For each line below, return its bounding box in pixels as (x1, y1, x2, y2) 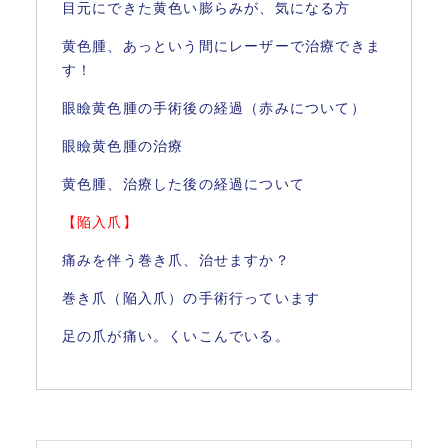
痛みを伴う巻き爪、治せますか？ (61, 253, 290, 268)
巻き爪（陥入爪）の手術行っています (61, 291, 321, 306)
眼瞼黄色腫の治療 (61, 139, 184, 154)
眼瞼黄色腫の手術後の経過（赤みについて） (61, 101, 366, 116)
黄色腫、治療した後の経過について (61, 177, 306, 192)
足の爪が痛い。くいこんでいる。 (61, 329, 290, 344)
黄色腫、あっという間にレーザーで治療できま (61, 39, 382, 54)
